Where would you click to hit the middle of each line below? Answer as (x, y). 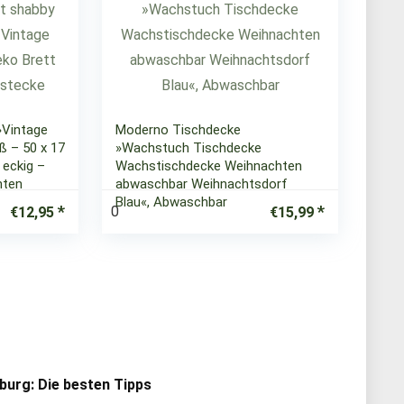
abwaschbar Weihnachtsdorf (202, 184)
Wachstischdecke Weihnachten (209, 166)
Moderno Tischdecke (179, 130)
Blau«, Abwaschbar (172, 202)
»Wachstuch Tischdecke (189, 148)
